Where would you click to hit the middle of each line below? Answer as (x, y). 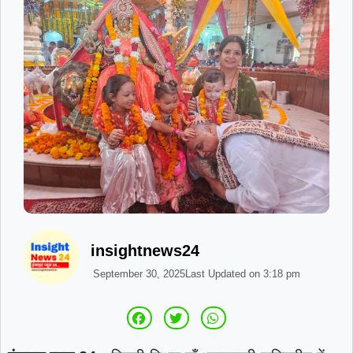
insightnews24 (145, 251)
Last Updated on (222, 273)
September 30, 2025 (139, 273)
